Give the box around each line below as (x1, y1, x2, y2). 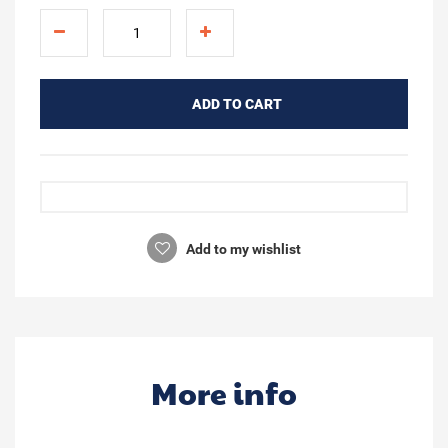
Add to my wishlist (183, 240, 301, 257)
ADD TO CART (191, 95, 282, 112)
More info (151, 371, 297, 413)
